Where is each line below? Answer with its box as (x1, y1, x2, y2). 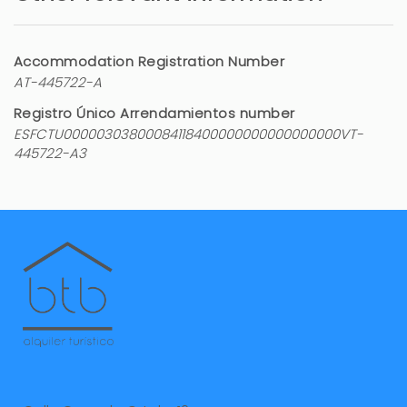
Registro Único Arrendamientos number (14, 104, 295, 124)
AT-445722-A (14, 73, 102, 93)
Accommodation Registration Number (14, 52, 285, 72)
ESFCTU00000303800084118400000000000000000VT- (14, 124, 363, 144)
